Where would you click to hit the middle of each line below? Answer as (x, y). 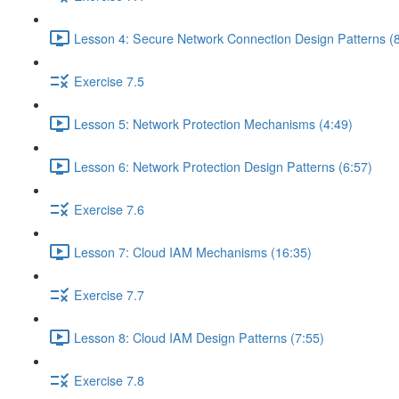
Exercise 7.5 (109, 81)
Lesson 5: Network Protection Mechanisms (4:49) (213, 123)
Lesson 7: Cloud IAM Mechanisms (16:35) (193, 252)
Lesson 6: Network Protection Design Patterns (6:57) (223, 166)
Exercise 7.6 (109, 209)
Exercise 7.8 (109, 380)
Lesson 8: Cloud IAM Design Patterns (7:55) (199, 337)
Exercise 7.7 (109, 294)
